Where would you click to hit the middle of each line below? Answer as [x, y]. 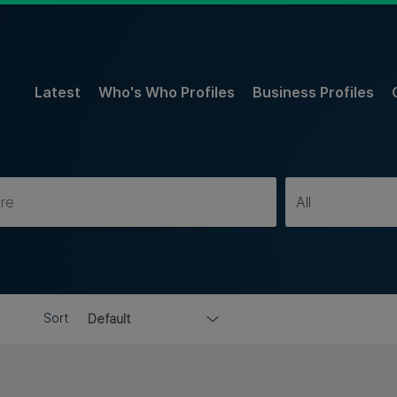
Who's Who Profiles [167, 93]
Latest [58, 93]
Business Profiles [313, 93]
